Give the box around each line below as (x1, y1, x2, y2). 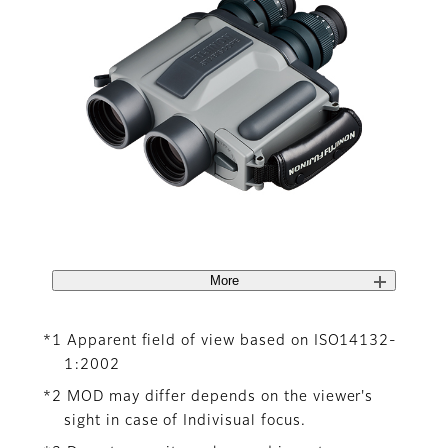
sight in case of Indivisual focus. (64, 413, 306, 428)
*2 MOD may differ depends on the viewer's (43, 389, 374, 404)
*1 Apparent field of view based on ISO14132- (43, 333, 398, 348)
